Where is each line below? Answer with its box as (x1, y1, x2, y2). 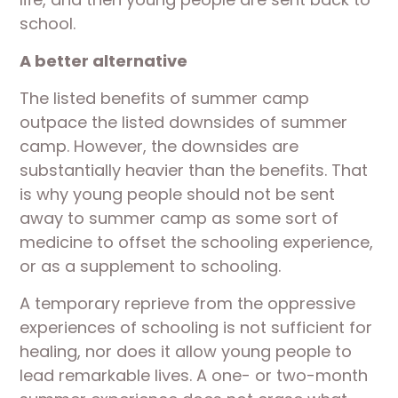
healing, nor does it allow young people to (20, 340, 353, 362)
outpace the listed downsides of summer (20, 111, 348, 133)
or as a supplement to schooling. (20, 255, 282, 277)
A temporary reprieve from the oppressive (20, 292, 356, 314)
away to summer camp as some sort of (20, 207, 339, 229)
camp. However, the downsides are (20, 135, 299, 157)
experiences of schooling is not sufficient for (20, 316, 373, 338)
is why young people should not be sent (20, 183, 336, 205)
